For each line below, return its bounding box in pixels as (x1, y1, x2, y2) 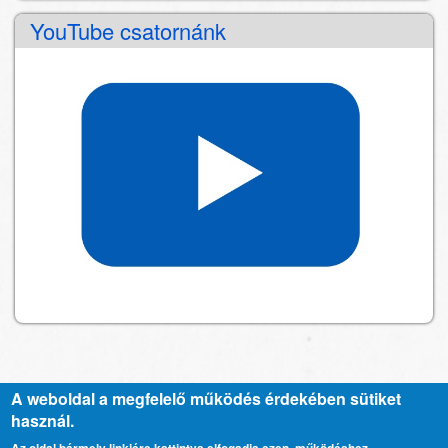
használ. (11, 409, 75, 432)
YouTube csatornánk (30, 15, 226, 47)
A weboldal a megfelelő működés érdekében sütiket (11, 387, 402, 410)
